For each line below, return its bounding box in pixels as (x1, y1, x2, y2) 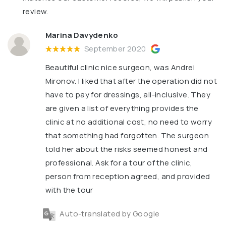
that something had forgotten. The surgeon (45, 130, 209, 141)
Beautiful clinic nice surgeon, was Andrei (45, 62, 195, 73)
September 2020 (84, 43, 148, 54)
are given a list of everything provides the (45, 103, 199, 114)
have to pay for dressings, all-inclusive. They (45, 89, 211, 100)
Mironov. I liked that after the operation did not (45, 76, 217, 87)
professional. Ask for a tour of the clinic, (45, 157, 193, 168)
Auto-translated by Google (58, 208, 160, 219)
